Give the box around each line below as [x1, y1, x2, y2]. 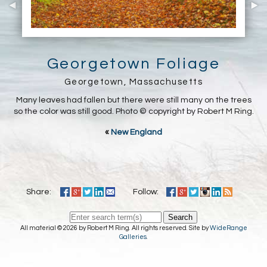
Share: [26, 187, 55, 196]
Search [168, 212, 193, 222]
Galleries [119, 233, 147, 240]
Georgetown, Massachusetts [64, 77, 203, 86]
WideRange [209, 224, 247, 231]
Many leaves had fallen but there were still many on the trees [15, 95, 252, 104]
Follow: [132, 187, 162, 196]
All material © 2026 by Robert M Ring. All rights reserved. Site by [20, 224, 210, 231]
